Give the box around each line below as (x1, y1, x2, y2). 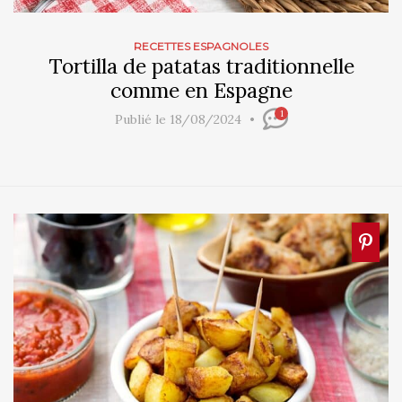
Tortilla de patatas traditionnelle (48, 52, 354, 79)
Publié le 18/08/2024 (114, 111, 245, 128)
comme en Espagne (109, 76, 293, 103)
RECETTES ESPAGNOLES (134, 39, 268, 53)
